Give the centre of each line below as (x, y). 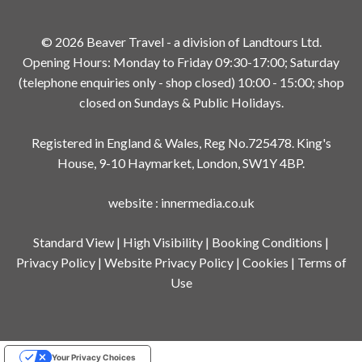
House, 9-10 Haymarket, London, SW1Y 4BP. (181, 163)
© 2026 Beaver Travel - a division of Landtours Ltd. (181, 42)
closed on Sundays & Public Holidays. (181, 103)
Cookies (265, 263)
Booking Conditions (267, 242)
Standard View (74, 242)
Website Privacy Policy (168, 263)
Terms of (322, 263)
